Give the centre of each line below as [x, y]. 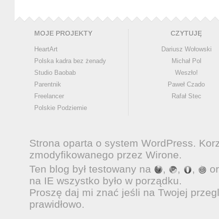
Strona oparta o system [85, 143]
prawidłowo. [57, 204]
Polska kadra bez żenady [70, 61]
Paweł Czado [186, 84]
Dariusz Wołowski [186, 49]
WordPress [167, 143]
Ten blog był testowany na [92, 169]
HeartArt [46, 49]
